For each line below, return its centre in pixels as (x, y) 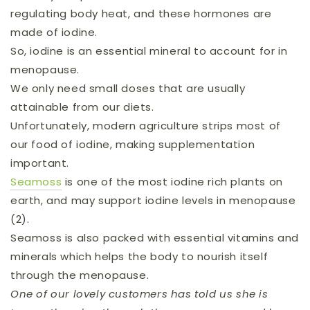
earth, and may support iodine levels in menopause (153, 200)
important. (40, 163)
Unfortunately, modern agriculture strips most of (146, 126)
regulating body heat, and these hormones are (141, 13)
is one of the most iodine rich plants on (172, 182)
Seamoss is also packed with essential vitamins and (155, 238)
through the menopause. (81, 275)
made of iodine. (54, 32)
